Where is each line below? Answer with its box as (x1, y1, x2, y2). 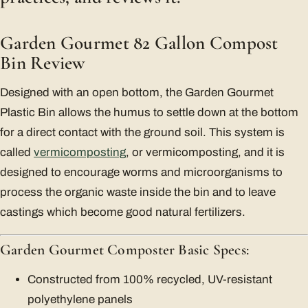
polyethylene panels (27, 292, 133, 306)
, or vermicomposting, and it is (126, 145, 285, 159)
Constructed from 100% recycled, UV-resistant (27, 272, 272, 286)
